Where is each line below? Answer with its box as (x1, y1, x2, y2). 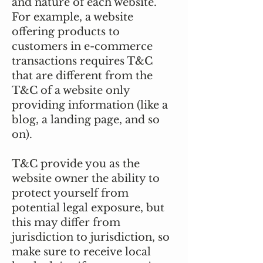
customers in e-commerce (12, 40, 153, 53)
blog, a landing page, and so (12, 113, 160, 126)
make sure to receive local (12, 245, 151, 258)
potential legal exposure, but (12, 201, 164, 214)
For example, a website (12, 11, 133, 23)
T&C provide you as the (12, 157, 140, 170)
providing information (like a (12, 99, 168, 112)
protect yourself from (12, 187, 129, 200)
